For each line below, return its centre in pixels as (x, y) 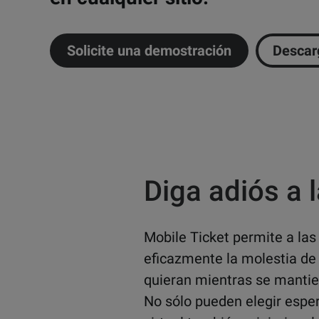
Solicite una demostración (149, 51)
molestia (271, 258)
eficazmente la (193, 258)
